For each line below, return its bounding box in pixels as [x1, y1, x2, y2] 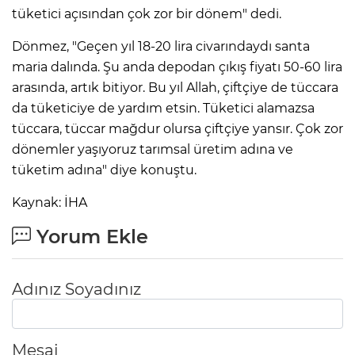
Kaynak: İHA [12, 195, 87, 211]
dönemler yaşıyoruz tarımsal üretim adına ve [12, 142, 293, 158]
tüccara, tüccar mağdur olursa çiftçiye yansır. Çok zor [12, 121, 343, 137]
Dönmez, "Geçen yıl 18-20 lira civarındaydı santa [12, 39, 310, 55]
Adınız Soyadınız [12, 280, 141, 300]
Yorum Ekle [31, 225, 148, 249]
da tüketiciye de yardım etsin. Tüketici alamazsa [12, 101, 315, 116]
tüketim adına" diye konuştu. [12, 162, 197, 178]
